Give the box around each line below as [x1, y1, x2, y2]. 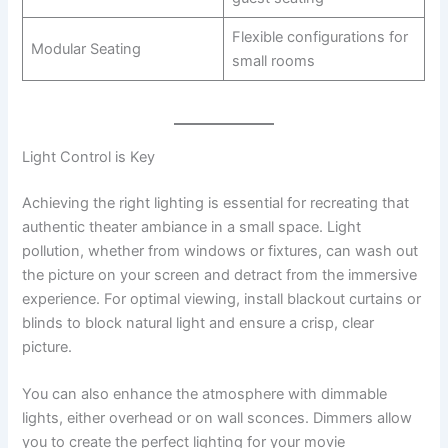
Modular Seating [30, 39, 141, 58]
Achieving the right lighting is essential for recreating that [22, 193, 410, 212]
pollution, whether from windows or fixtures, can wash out [22, 241, 419, 260]
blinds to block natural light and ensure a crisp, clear [22, 313, 375, 332]
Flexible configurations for [231, 27, 408, 46]
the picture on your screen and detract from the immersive [22, 265, 418, 284]
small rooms [231, 51, 315, 70]
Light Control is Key [22, 147, 156, 166]
